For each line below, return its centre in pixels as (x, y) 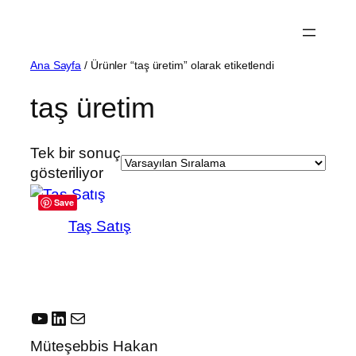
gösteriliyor (67, 173)
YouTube (66, 317)
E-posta (91, 317)
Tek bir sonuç (75, 153)
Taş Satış (99, 226)
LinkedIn (84, 317)
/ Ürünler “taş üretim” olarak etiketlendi (178, 65)
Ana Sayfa (56, 65)
